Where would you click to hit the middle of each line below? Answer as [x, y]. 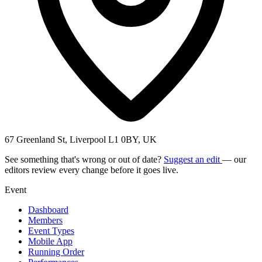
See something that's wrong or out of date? [84, 159]
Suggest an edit [193, 159]
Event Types [51, 230]
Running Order [56, 251]
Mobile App [50, 241]
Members [45, 220]
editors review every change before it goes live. [92, 170]
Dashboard [48, 209]
